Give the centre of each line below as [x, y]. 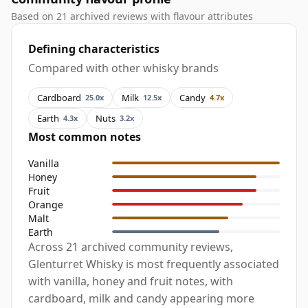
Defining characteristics [94, 49]
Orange [46, 204]
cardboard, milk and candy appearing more [141, 299]
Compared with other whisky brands [123, 68]
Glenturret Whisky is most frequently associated [154, 264]
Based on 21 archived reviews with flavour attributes [132, 16]
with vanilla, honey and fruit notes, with [131, 282]
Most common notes [85, 137]
